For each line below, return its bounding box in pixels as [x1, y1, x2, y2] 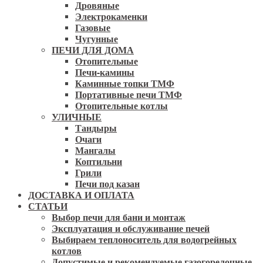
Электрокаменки [75, 9, 147, 23]
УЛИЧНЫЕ [52, 110, 102, 123]
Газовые [75, 21, 110, 34]
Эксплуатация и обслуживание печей [52, 221, 210, 235]
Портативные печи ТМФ [75, 87, 182, 101]
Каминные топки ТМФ [75, 76, 174, 90]
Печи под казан [75, 177, 140, 190]
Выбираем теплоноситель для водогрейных [52, 232, 237, 246]
